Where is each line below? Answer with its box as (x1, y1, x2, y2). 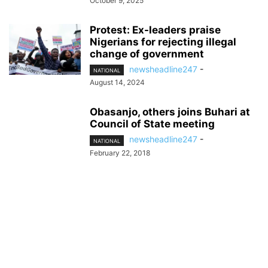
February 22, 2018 (90, 148, 150, 157)
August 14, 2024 (90, 78, 145, 87)
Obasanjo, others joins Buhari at (90, 106, 250, 118)
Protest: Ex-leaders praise (90, 24, 221, 36)
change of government (90, 48, 204, 60)
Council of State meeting (90, 118, 215, 130)
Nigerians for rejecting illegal (90, 36, 236, 48)
